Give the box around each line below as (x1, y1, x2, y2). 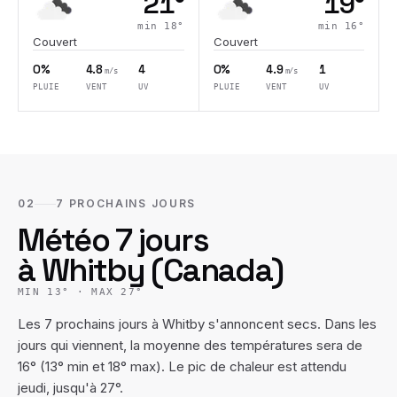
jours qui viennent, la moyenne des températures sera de (18, 337, 362, 354)
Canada (162, 250, 272, 291)
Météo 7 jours (18, 220, 208, 261)
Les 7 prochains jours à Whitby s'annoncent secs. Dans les (18, 315, 377, 332)
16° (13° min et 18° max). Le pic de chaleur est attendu (18, 358, 346, 375)
